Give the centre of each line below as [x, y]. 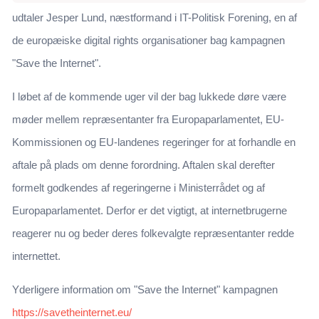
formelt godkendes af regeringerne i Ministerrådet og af [138, 188]
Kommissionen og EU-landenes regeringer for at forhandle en [154, 142]
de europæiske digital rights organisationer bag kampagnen [148, 41]
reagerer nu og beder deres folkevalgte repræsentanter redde [153, 234]
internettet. [36, 256]
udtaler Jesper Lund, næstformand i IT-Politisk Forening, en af [155, 18]
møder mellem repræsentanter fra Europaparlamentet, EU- [148, 120]
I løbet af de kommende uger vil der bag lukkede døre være [149, 97]
